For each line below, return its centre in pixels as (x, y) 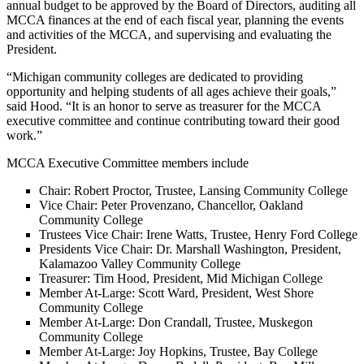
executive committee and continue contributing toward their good (173, 120)
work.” (24, 135)
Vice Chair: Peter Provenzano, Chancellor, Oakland (171, 205)
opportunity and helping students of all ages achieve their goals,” (171, 91)
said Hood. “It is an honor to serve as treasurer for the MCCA (164, 106)
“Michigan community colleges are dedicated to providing (155, 76)
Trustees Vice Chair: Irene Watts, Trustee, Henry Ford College (198, 234)
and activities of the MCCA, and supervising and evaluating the (169, 34)
